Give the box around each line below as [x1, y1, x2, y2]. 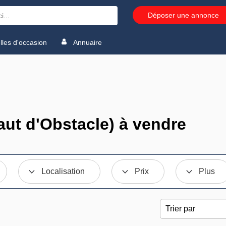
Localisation [41, 167, 85, 176]
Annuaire [71, 38, 102, 46]
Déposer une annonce [148, 11, 219, 19]
